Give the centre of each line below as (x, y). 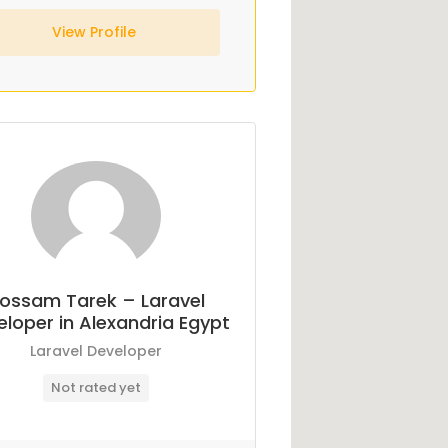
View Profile (95, 32)
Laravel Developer (96, 351)
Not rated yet (96, 387)
